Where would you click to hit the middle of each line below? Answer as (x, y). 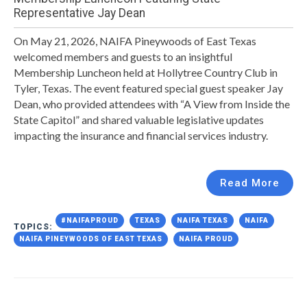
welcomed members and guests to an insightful (123, 56)
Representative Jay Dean (79, 13)
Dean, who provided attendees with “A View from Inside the (152, 103)
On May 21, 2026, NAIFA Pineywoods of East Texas (135, 40)
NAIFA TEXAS (202, 220)
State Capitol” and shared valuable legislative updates (139, 119)
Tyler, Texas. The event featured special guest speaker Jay (148, 88)
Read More (250, 183)
